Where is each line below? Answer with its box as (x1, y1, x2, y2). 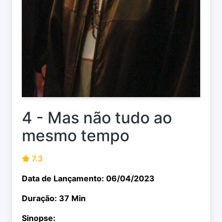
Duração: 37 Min (22, 193, 86, 204)
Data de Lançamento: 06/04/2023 (22, 173, 155, 184)
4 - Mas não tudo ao (22, 108, 172, 128)
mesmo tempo (22, 126, 129, 146)
